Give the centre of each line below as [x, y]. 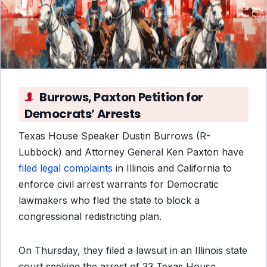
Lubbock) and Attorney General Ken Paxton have [131, 152]
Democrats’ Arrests [83, 114]
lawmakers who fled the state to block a [109, 200]
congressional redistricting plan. [90, 216]
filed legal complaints [66, 168]
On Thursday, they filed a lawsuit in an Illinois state [133, 250]
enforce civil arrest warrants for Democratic [119, 184]
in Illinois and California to [172, 168]
